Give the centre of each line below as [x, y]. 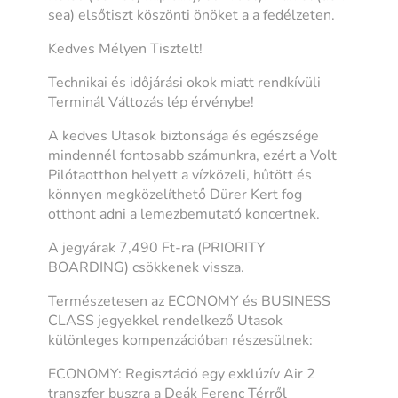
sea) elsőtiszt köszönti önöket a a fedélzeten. [192, 15]
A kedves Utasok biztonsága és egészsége [184, 135]
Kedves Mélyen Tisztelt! [126, 48]
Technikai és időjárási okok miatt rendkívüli [185, 82]
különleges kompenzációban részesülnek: [181, 340]
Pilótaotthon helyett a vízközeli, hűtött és [180, 175]
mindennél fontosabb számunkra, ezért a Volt [193, 155]
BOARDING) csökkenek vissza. [147, 267]
